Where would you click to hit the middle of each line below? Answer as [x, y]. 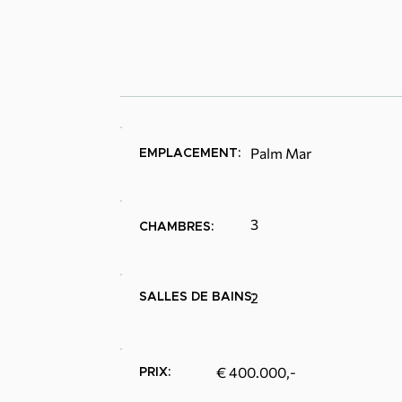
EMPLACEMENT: [190, 153]
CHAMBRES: [177, 227]
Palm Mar [281, 153]
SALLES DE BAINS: [197, 297]
